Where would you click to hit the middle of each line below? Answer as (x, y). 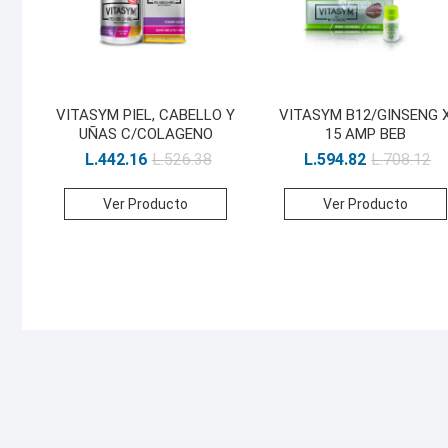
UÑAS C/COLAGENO (145, 133)
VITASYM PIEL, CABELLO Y (146, 114)
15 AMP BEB (365, 133)
